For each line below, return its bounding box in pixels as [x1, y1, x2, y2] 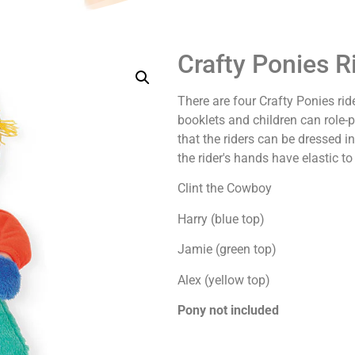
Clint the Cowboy [177, 181, 272, 197]
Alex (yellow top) [177, 272, 270, 288]
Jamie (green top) [177, 242, 277, 258]
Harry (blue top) [177, 211, 265, 227]
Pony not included [177, 302, 279, 318]
